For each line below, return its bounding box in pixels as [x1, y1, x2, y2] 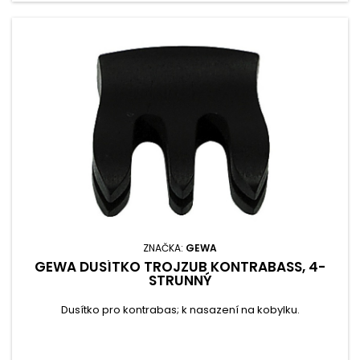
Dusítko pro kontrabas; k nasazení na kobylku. [60, 302, 300, 317]
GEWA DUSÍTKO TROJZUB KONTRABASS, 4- [35, 257, 325, 276]
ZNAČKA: [143, 241, 186, 255]
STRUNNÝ [148, 271, 212, 290]
